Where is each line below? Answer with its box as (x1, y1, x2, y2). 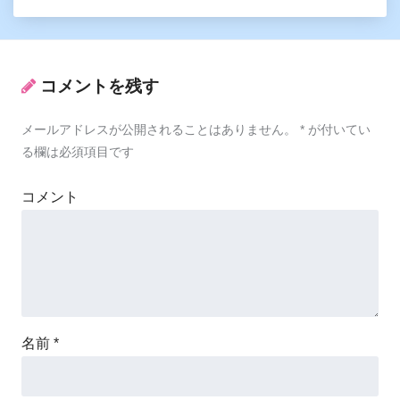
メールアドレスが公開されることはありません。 (21, 121, 296, 137)
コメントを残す (40, 77, 159, 96)
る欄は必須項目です (21, 144, 134, 159)
